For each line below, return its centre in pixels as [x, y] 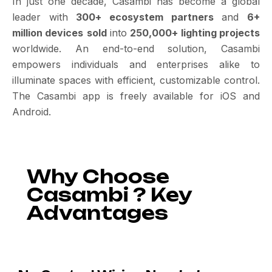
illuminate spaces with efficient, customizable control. [136, 80]
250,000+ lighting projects [195, 33]
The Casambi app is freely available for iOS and [136, 96]
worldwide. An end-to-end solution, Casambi [136, 49]
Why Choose [98, 176]
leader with [44, 17]
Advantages [97, 213]
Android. [32, 112]
